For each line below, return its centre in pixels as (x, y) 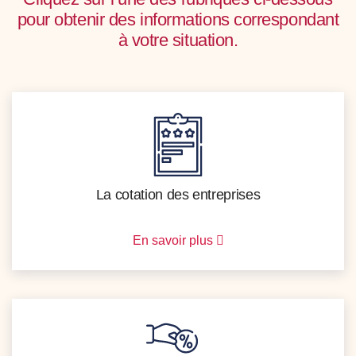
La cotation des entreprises (178, 195)
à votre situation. (178, 41)
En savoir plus (174, 241)
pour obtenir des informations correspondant (178, 20)
